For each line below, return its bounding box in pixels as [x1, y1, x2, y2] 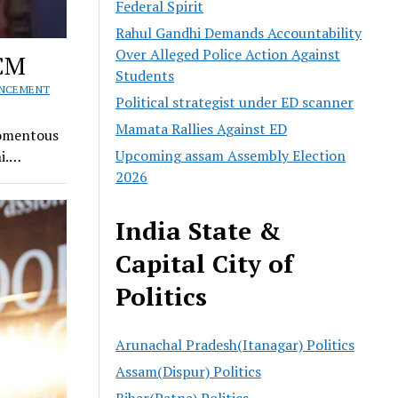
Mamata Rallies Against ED [115, 118, 288, 139]
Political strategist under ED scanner [115, 92, 354, 112]
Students [115, 65, 175, 85]
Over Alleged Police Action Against [115, 44, 341, 64]
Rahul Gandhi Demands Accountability [115, 22, 362, 43]
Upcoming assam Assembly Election [115, 145, 346, 165]
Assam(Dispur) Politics [115, 361, 262, 381]
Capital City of [115, 246, 294, 280]
